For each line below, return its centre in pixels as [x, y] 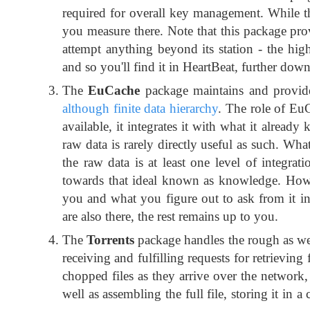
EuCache [114, 90]
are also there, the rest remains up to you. [170, 216]
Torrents [111, 239]
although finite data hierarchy [140, 108]
